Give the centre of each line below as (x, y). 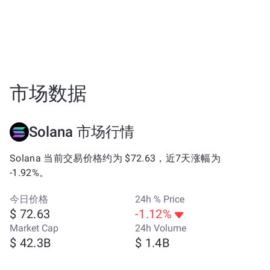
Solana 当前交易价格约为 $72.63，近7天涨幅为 (115, 158)
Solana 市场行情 (82, 132)
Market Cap (34, 228)
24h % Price (160, 199)
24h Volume (161, 228)
